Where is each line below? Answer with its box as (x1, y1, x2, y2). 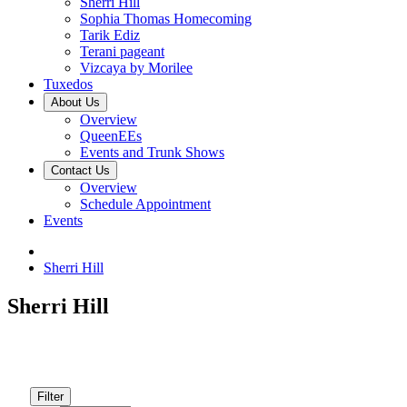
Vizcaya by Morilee (80, 60, 193, 75)
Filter (37, 389, 64, 403)
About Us (51, 95, 100, 109)
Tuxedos (44, 76, 93, 92)
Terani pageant (80, 44, 164, 59)
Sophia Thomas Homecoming (80, 11, 252, 26)
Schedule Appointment (80, 196, 211, 212)
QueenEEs (80, 128, 142, 144)
